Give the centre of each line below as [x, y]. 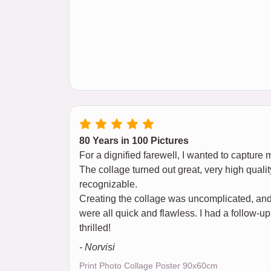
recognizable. [108, 184]
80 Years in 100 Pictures [134, 141]
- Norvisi [97, 247]
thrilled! [95, 228]
